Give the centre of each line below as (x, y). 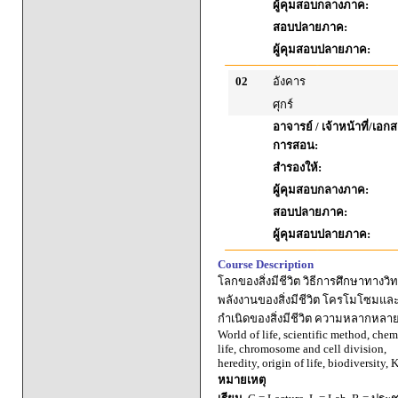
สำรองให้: (297, 167)
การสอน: (295, 145)
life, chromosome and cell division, (302, 349)
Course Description (266, 264)
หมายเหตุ (242, 380)
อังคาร (289, 81)
